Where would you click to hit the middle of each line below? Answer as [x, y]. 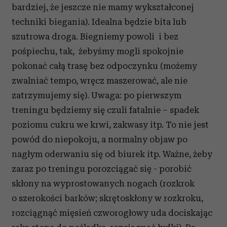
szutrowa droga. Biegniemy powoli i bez [95, 36]
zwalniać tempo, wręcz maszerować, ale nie [100, 81]
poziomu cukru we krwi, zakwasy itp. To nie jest [110, 125]
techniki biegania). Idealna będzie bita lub [99, 22]
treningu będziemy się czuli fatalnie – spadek [105, 110]
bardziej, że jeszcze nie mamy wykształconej [103, 7]
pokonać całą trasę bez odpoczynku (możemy [104, 66]
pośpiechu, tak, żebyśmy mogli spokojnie [98, 51]
